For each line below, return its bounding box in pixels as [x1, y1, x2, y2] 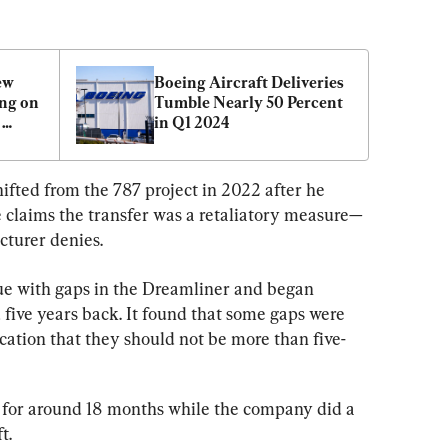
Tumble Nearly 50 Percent [154, 92, 343, 112]
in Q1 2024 [154, 112, 230, 132]
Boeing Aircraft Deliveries [154, 72, 344, 92]
